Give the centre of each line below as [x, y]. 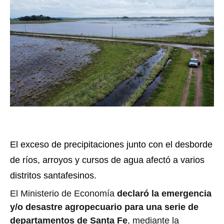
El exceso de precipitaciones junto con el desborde [111, 144]
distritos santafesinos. [53, 175]
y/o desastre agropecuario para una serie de [104, 207]
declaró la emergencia [164, 193]
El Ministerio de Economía [63, 193]
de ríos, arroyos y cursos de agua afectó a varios [107, 160]
